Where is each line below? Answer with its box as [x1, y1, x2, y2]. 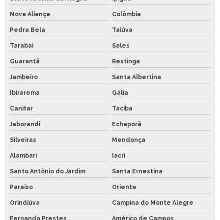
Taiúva [111, 27, 133, 34]
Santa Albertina [111, 74, 161, 81]
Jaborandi [10, 121, 40, 128]
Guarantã [10, 58, 40, 65]
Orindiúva [10, 199, 40, 207]
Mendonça [111, 137, 145, 144]
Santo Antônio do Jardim [10, 168, 85, 175]
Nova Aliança [10, 11, 50, 18]
